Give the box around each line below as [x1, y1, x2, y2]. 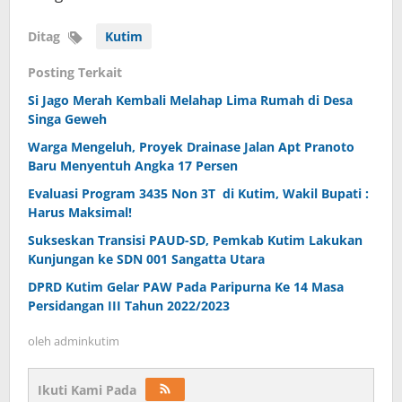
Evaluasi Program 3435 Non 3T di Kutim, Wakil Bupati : [28, 185, 369, 203]
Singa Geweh [28, 110, 107, 128]
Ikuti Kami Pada [38, 381, 136, 399]
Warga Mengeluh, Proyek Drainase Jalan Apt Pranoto [28, 138, 354, 156]
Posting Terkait [28, 64, 122, 82]
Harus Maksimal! [28, 204, 132, 222]
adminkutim [54, 333, 119, 350]
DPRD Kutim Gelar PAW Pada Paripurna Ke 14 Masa [28, 278, 344, 296]
